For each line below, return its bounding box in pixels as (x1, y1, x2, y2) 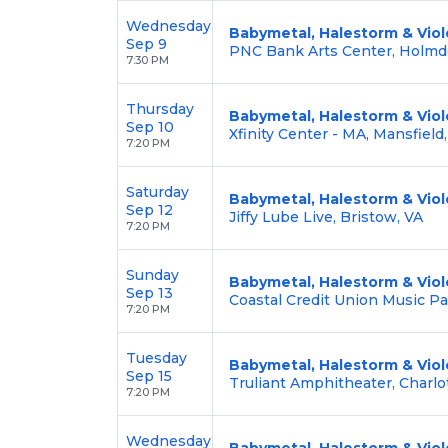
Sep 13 (126, 283, 173, 302)
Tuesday (126, 348, 187, 367)
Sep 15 (126, 366, 172, 385)
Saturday (126, 182, 189, 201)
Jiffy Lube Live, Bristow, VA (229, 207, 423, 226)
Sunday (126, 265, 179, 284)
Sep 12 (126, 200, 173, 219)
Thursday (126, 99, 194, 118)
